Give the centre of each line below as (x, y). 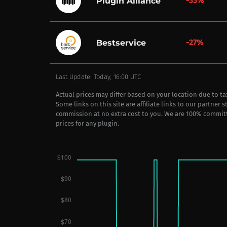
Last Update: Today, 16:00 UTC (98, 77)
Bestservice (121, 43)
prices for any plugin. (87, 123)
